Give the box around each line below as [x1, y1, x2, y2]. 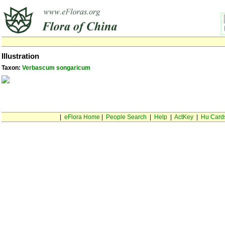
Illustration [2, 52, 39, 60]
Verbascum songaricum [22, 64, 90, 71]
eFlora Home [64, 114, 100, 121]
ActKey [174, 114, 193, 121]
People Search [105, 114, 147, 121]
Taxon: [2, 64, 22, 71]
